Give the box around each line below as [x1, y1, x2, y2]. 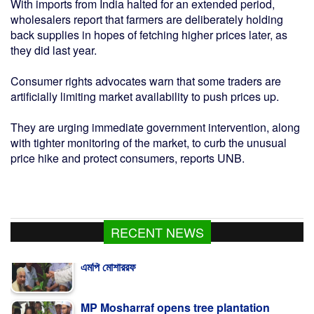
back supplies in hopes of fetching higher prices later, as [11, 26, 287, 43]
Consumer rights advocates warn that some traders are [11, 72, 281, 89]
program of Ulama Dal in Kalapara [81, 277, 259, 294]
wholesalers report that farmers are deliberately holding [11, 11, 283, 27]
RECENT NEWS [110, 222, 204, 241]
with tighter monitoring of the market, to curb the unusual [11, 134, 287, 151]
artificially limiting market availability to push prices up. [11, 88, 279, 104]
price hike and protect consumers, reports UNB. [11, 149, 247, 166]
